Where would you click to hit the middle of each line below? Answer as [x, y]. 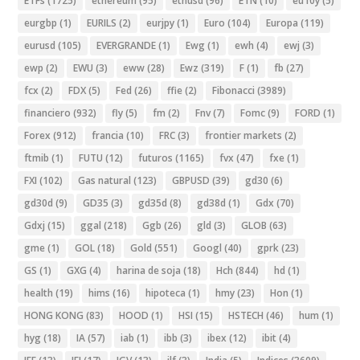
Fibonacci [234, 91]
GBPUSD [191, 181]
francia [108, 136]
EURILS [102, 23]
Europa [282, 23]
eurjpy [161, 23]
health [39, 293]
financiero [48, 113]
